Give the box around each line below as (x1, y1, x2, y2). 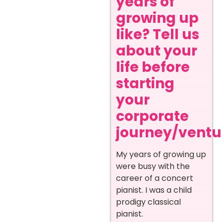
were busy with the (116, 161, 190, 172)
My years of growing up (116, 149, 206, 161)
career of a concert (116, 172, 193, 184)
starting (116, 74, 174, 94)
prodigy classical (116, 196, 181, 208)
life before (116, 57, 190, 77)
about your (116, 41, 197, 61)
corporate (116, 107, 189, 126)
